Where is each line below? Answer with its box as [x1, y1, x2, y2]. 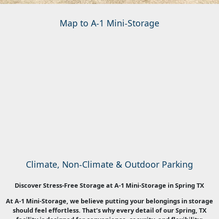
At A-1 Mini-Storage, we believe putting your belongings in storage [6, 196, 213, 205]
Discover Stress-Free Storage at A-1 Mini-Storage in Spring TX [15, 181, 204, 190]
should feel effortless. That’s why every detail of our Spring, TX [12, 205, 207, 215]
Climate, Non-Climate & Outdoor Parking [26, 158, 193, 170]
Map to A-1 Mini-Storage [60, 17, 159, 29]
